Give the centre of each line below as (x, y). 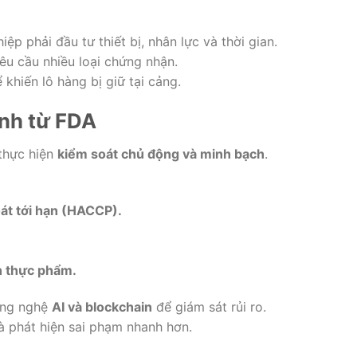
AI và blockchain (102, 306)
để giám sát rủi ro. (209, 306)
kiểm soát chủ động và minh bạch (161, 154)
